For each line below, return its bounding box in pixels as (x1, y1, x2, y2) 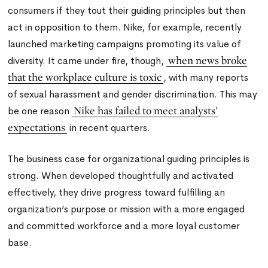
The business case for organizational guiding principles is (8, 152, 250, 165)
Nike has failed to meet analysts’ (74, 103, 218, 117)
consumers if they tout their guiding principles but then (8, 4, 246, 17)
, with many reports (163, 71, 249, 84)
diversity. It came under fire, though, (8, 54, 167, 67)
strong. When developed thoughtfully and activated (8, 169, 234, 182)
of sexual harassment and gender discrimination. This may (8, 87, 258, 100)
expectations (8, 120, 66, 133)
